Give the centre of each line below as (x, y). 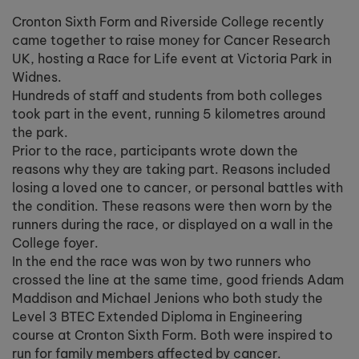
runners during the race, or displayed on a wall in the (173, 224)
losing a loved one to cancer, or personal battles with (177, 188)
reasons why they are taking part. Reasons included (171, 169)
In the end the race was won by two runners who (161, 261)
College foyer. (55, 243)
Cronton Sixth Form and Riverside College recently (168, 22)
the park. (40, 132)
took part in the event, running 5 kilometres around (169, 114)
